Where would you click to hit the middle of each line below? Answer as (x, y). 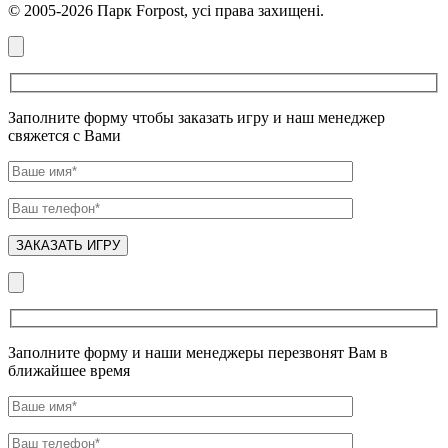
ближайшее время (69, 371)
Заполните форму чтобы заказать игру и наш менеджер (196, 117)
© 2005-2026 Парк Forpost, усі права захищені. (166, 11)
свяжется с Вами (64, 135)
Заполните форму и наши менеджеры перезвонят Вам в (198, 353)
